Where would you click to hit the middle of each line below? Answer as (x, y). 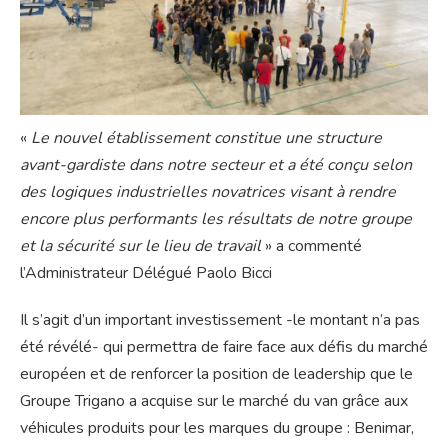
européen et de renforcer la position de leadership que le (216, 373)
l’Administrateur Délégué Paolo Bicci (146, 272)
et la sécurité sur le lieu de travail (140, 245)
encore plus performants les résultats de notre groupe (216, 218)
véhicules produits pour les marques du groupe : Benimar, (217, 427)
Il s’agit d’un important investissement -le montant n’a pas (220, 319)
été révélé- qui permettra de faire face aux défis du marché (224, 346)
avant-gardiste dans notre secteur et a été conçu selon (216, 164)
